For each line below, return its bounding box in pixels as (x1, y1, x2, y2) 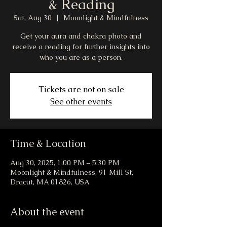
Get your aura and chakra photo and (20, 31, 142, 41)
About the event (10, 205, 84, 219)
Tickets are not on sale (38, 84, 124, 95)
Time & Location (10, 137, 86, 150)
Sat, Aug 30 (14, 13, 52, 23)
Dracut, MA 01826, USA (10, 177, 90, 187)
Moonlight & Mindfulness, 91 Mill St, (10, 168, 133, 177)
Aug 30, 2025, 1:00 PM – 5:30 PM (10, 158, 120, 168)
